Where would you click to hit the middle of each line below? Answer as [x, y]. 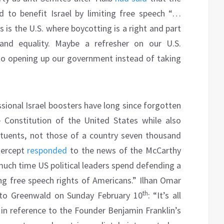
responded [47, 150]
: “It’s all [164, 195]
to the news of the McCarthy [124, 150]
